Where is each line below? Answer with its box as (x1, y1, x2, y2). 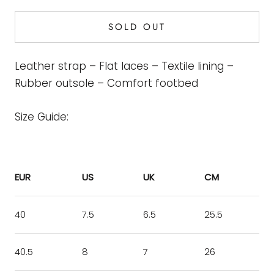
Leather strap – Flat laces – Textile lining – (15, 58, 234, 73)
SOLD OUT (108, 20, 166, 34)
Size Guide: (15, 109, 68, 124)
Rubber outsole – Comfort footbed (15, 75, 198, 91)
